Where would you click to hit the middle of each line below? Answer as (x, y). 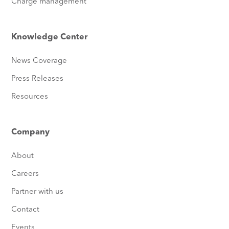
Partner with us (38, 192)
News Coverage (39, 61)
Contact (26, 210)
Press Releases (38, 79)
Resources (30, 97)
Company (31, 132)
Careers (25, 174)
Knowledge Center (50, 37)
